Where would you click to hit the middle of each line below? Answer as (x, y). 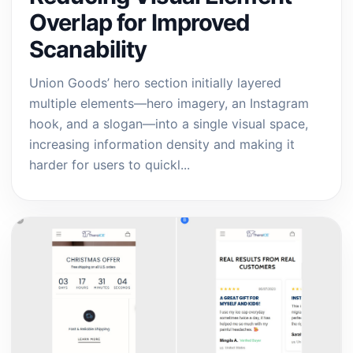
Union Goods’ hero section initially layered (155, 83)
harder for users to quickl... (110, 165)
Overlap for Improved (140, 22)
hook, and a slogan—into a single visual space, (169, 124)
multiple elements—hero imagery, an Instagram (169, 103)
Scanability (88, 49)
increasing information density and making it (162, 144)
